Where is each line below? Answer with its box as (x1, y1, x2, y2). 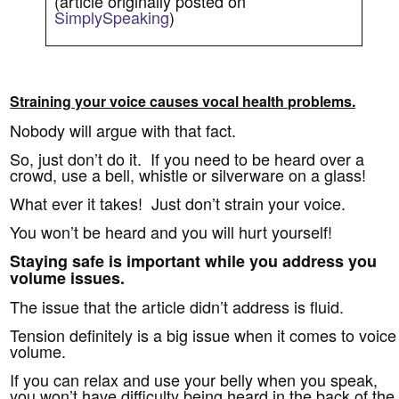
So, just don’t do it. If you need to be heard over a (10, 146, 365, 170)
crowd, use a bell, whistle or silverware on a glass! (10, 162, 367, 186)
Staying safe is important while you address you (10, 248, 378, 273)
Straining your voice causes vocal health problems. (10, 90, 356, 111)
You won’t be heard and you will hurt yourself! (10, 219, 333, 243)
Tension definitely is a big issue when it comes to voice (10, 322, 397, 346)
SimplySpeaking (54, 4, 170, 28)
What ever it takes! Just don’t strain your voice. (10, 191, 346, 215)
